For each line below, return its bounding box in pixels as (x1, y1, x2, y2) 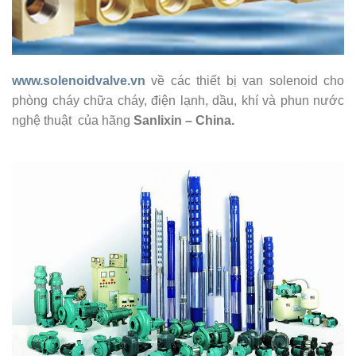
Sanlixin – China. (133, 114, 234, 128)
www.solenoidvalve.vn (12, 74, 145, 88)
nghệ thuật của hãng (12, 114, 133, 128)
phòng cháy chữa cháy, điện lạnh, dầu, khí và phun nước (12, 94, 344, 108)
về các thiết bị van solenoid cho (145, 74, 344, 88)
